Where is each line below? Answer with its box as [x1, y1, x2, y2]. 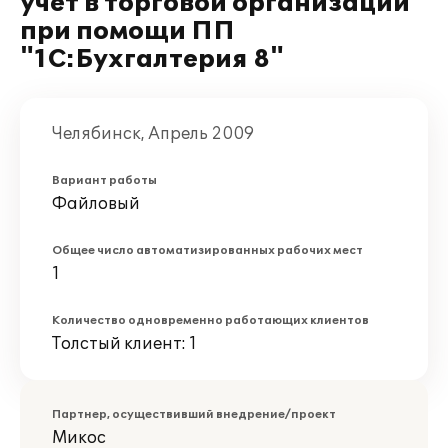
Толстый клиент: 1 [52, 334, 197, 354]
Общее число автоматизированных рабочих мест [52, 244, 363, 257]
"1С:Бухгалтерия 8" [20, 45, 284, 74]
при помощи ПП [20, 17, 235, 46]
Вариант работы [52, 174, 157, 187]
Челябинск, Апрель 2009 [52, 124, 254, 144]
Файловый [52, 194, 140, 214]
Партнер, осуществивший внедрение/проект [52, 408, 336, 421]
